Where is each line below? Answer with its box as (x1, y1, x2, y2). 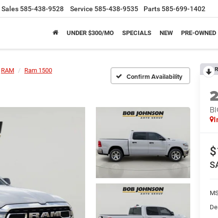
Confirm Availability (127, 72, 182, 81)
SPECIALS (122, 29, 151, 37)
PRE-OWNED (181, 29, 216, 37)
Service (70, 5, 93, 13)
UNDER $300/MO (66, 29, 114, 37)
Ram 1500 (24, 67, 52, 74)
